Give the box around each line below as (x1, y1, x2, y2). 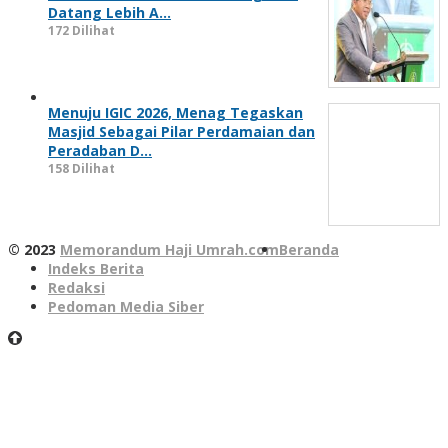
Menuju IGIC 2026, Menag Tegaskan (48, 103, 303, 123)
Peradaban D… (48, 141, 152, 161)
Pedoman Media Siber (48, 297, 204, 317)
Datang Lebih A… (48, 3, 171, 23)
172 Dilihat (48, 22, 115, 40)
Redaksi (48, 278, 105, 298)
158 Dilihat (48, 160, 115, 178)
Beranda (279, 240, 339, 260)
